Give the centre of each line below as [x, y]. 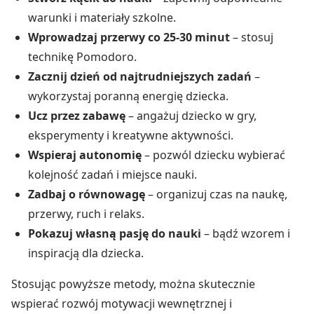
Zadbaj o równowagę [87, 194]
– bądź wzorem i [246, 234]
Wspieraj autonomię [85, 155]
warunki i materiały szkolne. [102, 18]
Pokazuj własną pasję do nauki [115, 234]
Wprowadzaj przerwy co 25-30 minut [129, 37]
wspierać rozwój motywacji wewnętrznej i [122, 304]
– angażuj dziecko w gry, [191, 116]
